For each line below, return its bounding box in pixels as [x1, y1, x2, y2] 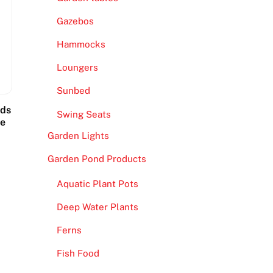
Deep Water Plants [56, 202, 138, 213]
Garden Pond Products [47, 153, 146, 164]
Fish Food [56, 248, 99, 259]
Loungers [56, 62, 98, 73]
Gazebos [56, 15, 94, 26]
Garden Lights [47, 130, 109, 141]
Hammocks [56, 39, 105, 50]
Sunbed [56, 85, 90, 96]
